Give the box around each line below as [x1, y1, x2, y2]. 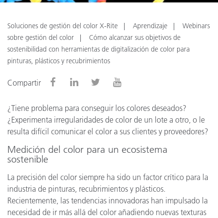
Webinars [182, 21, 210, 30]
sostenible [7, 153, 48, 165]
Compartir [7, 78, 41, 88]
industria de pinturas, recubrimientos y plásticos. [7, 184, 165, 194]
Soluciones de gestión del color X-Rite [7, 21, 118, 30]
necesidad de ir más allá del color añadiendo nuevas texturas [7, 207, 206, 217]
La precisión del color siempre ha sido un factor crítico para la [7, 172, 208, 182]
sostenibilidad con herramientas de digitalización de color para [7, 45, 190, 54]
